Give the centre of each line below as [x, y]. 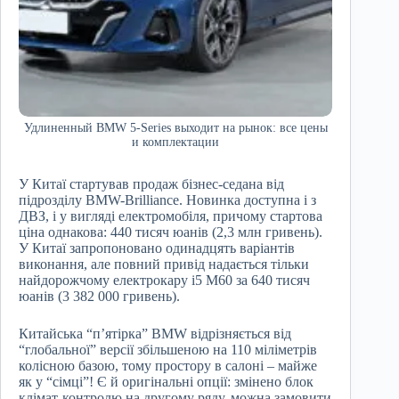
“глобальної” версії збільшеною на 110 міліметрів [168, 350]
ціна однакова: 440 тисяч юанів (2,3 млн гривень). [171, 232]
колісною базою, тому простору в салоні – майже [168, 366]
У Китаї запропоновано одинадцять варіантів [157, 248]
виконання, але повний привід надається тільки [164, 265]
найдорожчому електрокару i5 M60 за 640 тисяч [164, 281]
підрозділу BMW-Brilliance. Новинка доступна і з [167, 200]
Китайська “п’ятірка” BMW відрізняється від [155, 334]
